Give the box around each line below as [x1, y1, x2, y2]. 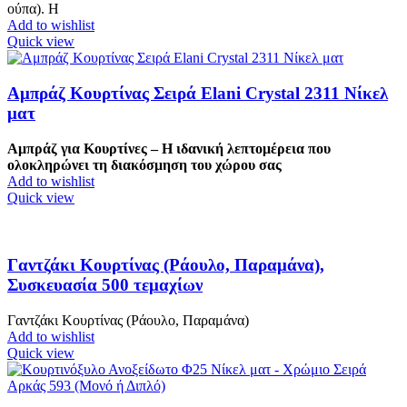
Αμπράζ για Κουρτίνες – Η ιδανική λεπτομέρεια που [7, 140, 331, 156]
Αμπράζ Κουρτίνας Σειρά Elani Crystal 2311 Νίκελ [7, 83, 388, 103]
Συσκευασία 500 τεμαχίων [7, 275, 203, 295]
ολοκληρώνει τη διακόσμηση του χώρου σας [7, 156, 282, 173]
